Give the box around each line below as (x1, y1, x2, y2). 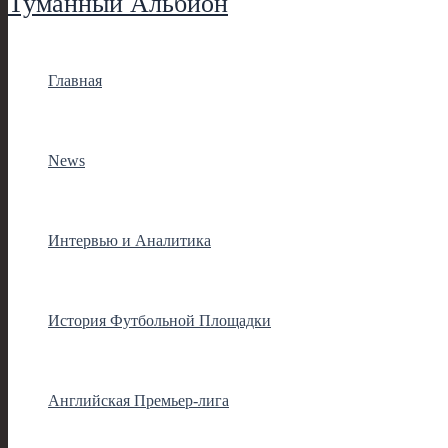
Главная (48, 71, 102, 89)
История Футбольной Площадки (48, 311, 271, 329)
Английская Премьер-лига (48, 391, 229, 409)
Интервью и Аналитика (48, 231, 211, 249)
